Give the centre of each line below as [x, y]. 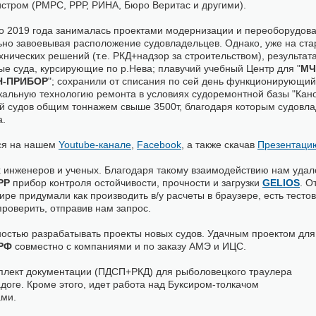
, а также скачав [219, 145]
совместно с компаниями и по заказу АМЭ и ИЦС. [130, 246]
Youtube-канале [95, 145]
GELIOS [281, 183]
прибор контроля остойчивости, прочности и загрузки [138, 183]
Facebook [159, 145]
